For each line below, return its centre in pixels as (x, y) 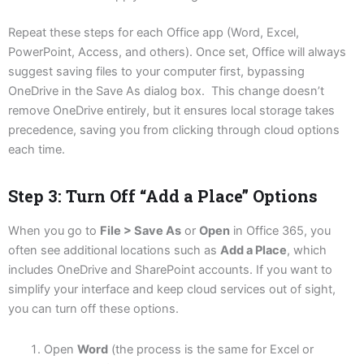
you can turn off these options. (93, 309)
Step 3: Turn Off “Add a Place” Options (163, 196)
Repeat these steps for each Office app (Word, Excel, (154, 33)
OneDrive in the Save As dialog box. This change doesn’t (166, 91)
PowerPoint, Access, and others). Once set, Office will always (177, 52)
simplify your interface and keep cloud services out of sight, (172, 290)
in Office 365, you (280, 231)
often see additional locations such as (114, 251)
